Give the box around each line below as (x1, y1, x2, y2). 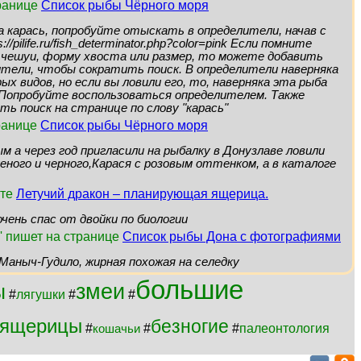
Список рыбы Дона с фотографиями (122, 230, 341, 243)
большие (135, 275, 243, 305)
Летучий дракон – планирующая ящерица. (16, 187, 268, 201)
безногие (151, 316, 229, 337)
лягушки (16, 288, 65, 301)
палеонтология (239, 322, 330, 335)
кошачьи (93, 322, 140, 335)
